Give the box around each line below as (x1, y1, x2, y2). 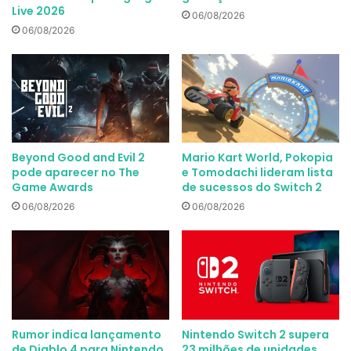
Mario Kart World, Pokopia (182, 150, 333, 166)
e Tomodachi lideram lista (182, 165, 333, 181)
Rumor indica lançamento (12, 326, 161, 342)
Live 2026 (12, 2, 65, 19)
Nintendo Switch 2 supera (182, 326, 329, 342)
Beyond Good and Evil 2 (12, 150, 145, 166)
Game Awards (12, 179, 93, 196)
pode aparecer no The (12, 165, 139, 181)
